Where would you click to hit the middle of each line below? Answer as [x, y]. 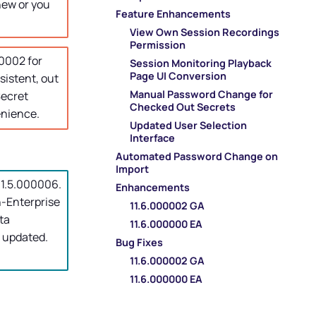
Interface [153, 138]
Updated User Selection [189, 125]
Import [133, 169]
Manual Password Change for [202, 94]
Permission [158, 44]
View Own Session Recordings [205, 32]
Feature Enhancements [174, 13]
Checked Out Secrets [183, 107]
